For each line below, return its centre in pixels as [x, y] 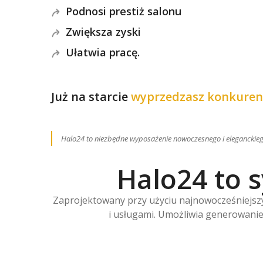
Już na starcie [91, 96]
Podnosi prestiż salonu [124, 11]
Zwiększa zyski [103, 31]
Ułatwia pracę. [103, 52]
